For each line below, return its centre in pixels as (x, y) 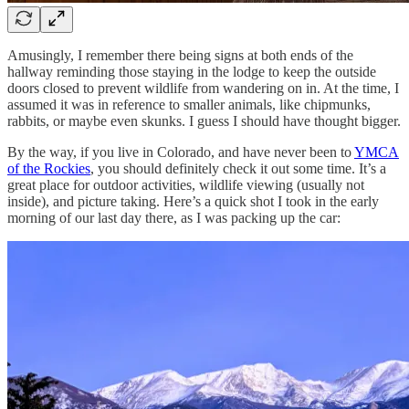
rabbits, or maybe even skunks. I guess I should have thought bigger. (204, 121)
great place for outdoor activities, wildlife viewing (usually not (186, 185)
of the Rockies (49, 169)
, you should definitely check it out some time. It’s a (238, 169)
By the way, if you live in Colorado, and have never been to (181, 152)
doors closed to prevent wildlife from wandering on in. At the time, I (203, 89)
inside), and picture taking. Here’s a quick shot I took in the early (193, 202)
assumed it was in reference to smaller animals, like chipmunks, (189, 105)
